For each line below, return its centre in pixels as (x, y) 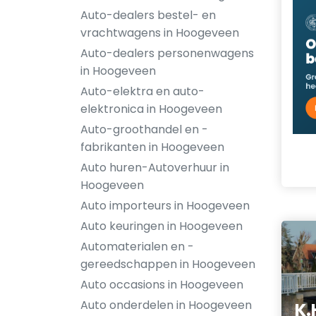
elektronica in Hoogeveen (151, 109)
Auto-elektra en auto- (142, 91)
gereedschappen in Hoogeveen (168, 264)
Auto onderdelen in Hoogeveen (166, 305)
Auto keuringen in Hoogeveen (162, 226)
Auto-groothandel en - (144, 129)
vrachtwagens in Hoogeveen (160, 33)
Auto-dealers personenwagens (167, 53)
